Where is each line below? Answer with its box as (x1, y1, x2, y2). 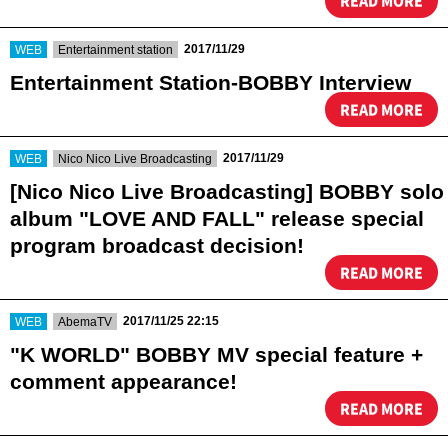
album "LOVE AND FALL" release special (10, 207, 424, 230)
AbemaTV (58, 314, 112, 329)
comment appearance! (10, 370, 237, 393)
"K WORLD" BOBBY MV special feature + (10, 343, 423, 366)
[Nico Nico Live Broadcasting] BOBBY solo (10, 180, 444, 203)
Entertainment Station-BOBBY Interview (10, 71, 411, 94)
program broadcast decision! (10, 234, 304, 257)
